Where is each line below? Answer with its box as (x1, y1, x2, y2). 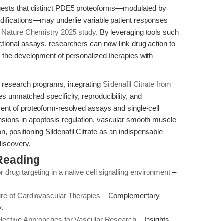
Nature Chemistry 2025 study (1, 28, 96, 36)
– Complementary (100, 191, 160, 200)
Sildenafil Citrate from (103, 80, 171, 88)
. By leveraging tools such (96, 28, 179, 36)
